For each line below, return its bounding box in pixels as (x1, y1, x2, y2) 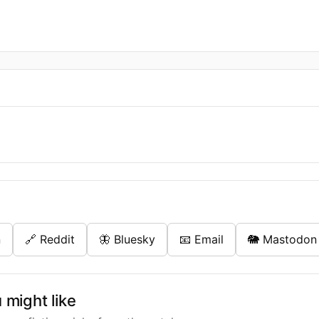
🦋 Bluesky (99, 232, 155, 246)
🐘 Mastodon (248, 232, 317, 246)
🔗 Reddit (25, 232, 75, 246)
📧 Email (179, 232, 224, 246)
